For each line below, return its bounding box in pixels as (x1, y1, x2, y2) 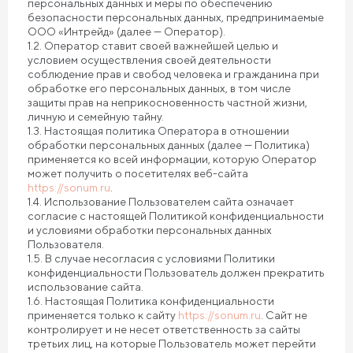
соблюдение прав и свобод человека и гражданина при (28, 68, 319, 80)
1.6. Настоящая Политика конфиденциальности (28, 295, 274, 307)
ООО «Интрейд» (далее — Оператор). (28, 25, 225, 38)
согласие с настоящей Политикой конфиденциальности (28, 210, 324, 222)
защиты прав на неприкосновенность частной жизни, (28, 96, 307, 109)
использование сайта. (28, 281, 143, 293)
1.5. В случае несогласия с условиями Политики (28, 252, 275, 265)
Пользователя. (28, 238, 104, 251)
